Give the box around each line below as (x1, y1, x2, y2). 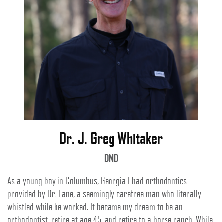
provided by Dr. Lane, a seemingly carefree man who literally (7, 187, 201, 199)
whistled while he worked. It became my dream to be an (7, 200, 183, 212)
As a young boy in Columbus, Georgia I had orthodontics (7, 174, 187, 186)
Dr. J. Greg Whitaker (59, 129, 163, 147)
